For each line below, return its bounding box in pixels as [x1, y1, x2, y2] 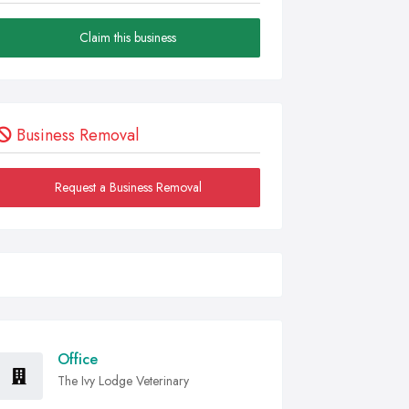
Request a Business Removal [54, 178, 202, 196]
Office [58, 349, 98, 370]
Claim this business [79, 28, 176, 47]
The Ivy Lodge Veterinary [58, 372, 189, 390]
